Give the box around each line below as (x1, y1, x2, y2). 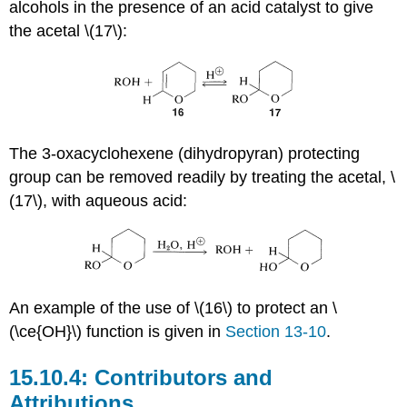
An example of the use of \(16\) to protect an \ (9, 299, 338, 317)
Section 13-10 (225, 323, 327, 341)
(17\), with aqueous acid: (9, 192, 188, 211)
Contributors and (94, 365, 273, 390)
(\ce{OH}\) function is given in (9, 323, 226, 341)
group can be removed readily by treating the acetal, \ (9, 168, 396, 187)
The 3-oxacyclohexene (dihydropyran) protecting (9, 144, 361, 164)
